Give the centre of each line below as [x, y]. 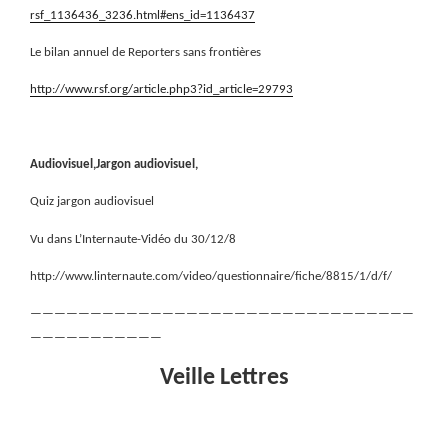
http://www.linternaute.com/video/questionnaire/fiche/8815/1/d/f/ [211, 277]
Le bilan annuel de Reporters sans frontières [145, 53]
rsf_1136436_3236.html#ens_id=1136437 [142, 15]
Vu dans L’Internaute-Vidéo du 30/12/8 [133, 239]
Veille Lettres [224, 377]
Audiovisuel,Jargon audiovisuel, [114, 165]
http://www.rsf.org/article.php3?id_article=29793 [161, 90]
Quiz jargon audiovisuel [92, 202]
